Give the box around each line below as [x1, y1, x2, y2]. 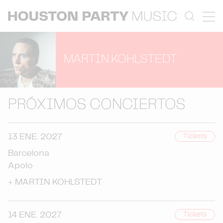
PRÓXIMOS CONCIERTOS [8, 98, 186, 112]
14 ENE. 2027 [8, 211, 62, 220]
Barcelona [8, 149, 49, 158]
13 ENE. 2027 [8, 132, 62, 141]
